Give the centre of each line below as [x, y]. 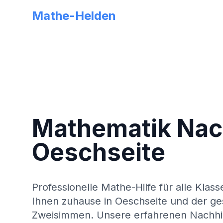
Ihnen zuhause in [73, 201]
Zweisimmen [61, 215]
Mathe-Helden [74, 16]
